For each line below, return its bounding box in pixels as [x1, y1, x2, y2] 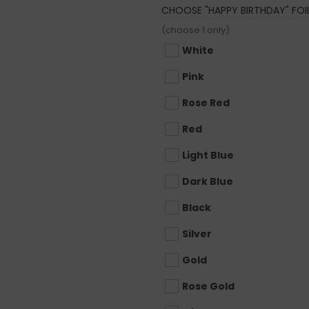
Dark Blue [181, 174, 233, 188]
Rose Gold [181, 279, 235, 293]
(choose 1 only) [161, 23, 230, 37]
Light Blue [181, 148, 234, 162]
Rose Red [181, 95, 230, 110]
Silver [181, 226, 212, 241]
